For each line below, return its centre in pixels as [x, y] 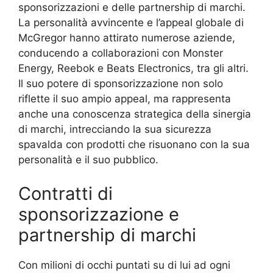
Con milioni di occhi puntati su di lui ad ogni [124, 265]
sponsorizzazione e [99, 214]
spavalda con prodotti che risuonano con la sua [134, 145]
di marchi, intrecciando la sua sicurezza [115, 129]
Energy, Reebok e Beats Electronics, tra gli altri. [133, 69]
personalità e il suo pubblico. [88, 160]
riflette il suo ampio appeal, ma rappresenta [125, 99]
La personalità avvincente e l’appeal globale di [131, 23]
